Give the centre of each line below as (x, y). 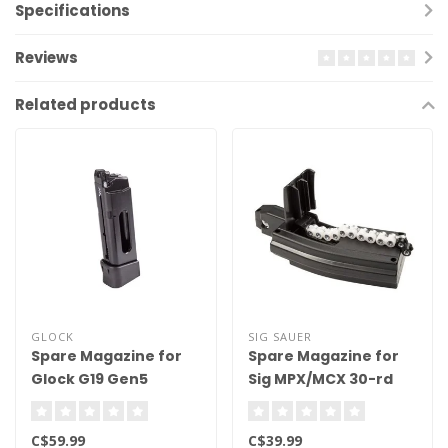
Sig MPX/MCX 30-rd (320, 378)
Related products (85, 104)
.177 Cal (275, 401)
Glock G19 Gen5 (89, 378)
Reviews (46, 57)
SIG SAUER (279, 336)
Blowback (68, 401)
